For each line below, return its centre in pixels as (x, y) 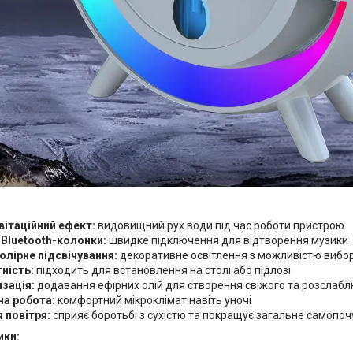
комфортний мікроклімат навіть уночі (153, 301)
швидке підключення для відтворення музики (227, 241)
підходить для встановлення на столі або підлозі (162, 271)
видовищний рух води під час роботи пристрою (220, 226)
